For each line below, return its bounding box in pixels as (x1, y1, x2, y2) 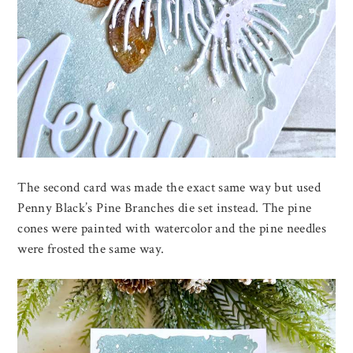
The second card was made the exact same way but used (17, 179, 321, 197)
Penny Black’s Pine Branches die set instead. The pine (17, 199, 312, 217)
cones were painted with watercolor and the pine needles (17, 220, 327, 238)
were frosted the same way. (17, 240, 165, 258)
